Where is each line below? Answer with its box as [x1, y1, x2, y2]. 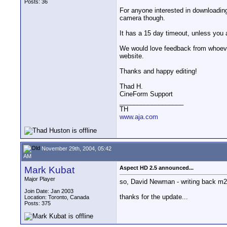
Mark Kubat [24, 165, 74, 175]
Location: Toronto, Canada [24, 194, 89, 200]
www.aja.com [120, 113, 158, 121]
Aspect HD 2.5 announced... [120, 165, 194, 171]
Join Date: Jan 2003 [24, 188, 73, 194]
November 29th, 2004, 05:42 [40, 145, 111, 152]
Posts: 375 [24, 200, 51, 206]
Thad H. [120, 83, 143, 91]
